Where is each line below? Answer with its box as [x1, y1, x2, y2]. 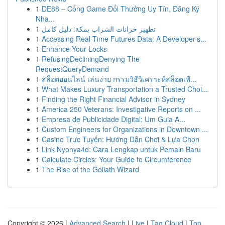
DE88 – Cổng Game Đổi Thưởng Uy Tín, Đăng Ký [42, 4, 199, 14]
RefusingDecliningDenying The [42, 54, 140, 64]
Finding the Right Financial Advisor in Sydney [42, 94, 185, 104]
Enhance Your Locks [42, 44, 107, 54]
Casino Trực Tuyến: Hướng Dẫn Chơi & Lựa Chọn [42, 134, 199, 144]
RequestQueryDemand [36, 64, 109, 74]
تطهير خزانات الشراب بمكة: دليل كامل [42, 24, 156, 34]
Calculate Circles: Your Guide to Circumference [42, 154, 191, 164]
